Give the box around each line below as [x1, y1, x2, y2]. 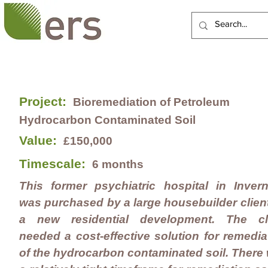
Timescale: [19, 157, 86, 170]
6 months [92, 158, 147, 170]
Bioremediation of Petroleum [73, 96, 230, 108]
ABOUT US [190, 54, 247, 66]
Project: [19, 95, 70, 108]
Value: [19, 133, 60, 147]
